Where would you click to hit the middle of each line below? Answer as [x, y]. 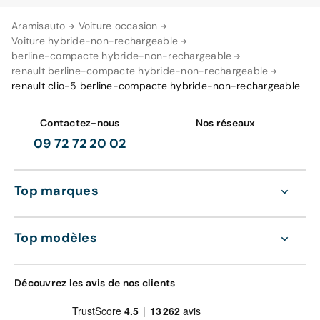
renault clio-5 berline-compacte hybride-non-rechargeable [156, 86]
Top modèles [56, 238]
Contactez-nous [80, 123]
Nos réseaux [225, 123]
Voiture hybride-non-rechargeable [95, 41]
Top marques [56, 191]
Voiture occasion [118, 26]
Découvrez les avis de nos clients [95, 283]
